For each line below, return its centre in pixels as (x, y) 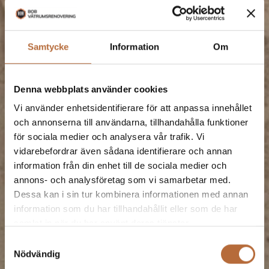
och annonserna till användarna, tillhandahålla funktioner (131, 122)
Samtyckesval (33, 241)
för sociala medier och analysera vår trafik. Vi (109, 137)
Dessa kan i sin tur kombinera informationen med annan (131, 195)
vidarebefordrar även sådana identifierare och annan (123, 151)
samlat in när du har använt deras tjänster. (102, 223)
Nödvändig (37, 253)
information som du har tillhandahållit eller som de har (126, 209)
